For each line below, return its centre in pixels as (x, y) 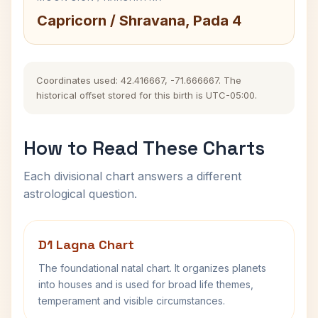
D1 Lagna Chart (86, 245)
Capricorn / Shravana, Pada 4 (139, 21)
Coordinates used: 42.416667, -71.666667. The (139, 80)
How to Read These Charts (144, 148)
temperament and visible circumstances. (132, 301)
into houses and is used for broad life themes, (146, 284)
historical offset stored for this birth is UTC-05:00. (147, 95)
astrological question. (80, 194)
